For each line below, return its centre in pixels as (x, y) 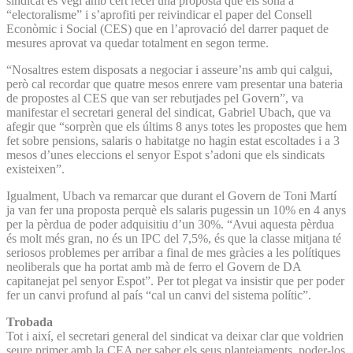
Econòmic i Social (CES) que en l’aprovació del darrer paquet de (167, 28)
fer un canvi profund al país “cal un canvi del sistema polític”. (159, 295)
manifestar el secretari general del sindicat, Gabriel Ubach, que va (169, 112)
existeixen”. (35, 169)
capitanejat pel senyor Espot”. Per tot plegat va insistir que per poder (175, 281)
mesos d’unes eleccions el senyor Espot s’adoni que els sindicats (165, 154)
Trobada (30, 321)
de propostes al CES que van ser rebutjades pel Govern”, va (155, 98)
